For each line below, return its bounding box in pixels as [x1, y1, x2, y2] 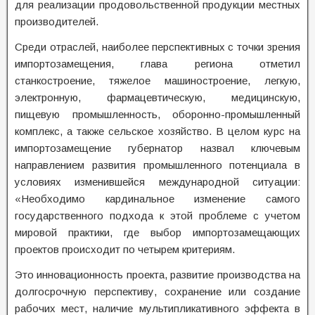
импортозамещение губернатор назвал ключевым [15, 142, 300, 154]
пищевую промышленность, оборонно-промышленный [15, 108, 300, 120]
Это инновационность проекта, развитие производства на [15, 269, 300, 281]
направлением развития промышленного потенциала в [15, 159, 300, 171]
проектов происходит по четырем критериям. [15, 243, 235, 255]
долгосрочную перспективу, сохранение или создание [15, 285, 300, 297]
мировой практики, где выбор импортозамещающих [15, 226, 300, 238]
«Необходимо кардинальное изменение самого [15, 193, 300, 205]
